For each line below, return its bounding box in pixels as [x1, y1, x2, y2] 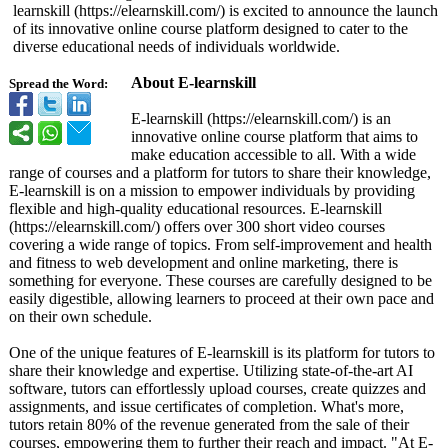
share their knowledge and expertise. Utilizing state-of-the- [9, 362, 377, 379]
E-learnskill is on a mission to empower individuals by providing [9, 182, 415, 199]
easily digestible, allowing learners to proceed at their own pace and [9, 290, 434, 307]
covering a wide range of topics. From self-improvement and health [9, 236, 432, 253]
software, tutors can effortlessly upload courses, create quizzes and [9, 380, 426, 397]
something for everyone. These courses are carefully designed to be [9, 272, 432, 289]
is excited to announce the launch [225, 2, 438, 19]
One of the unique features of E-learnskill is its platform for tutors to [9, 344, 435, 361]
